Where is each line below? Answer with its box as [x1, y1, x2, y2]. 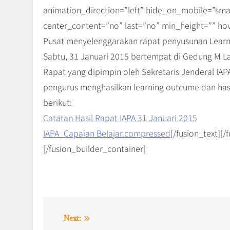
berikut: [43, 95, 72, 108]
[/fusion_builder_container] [43, 142, 146, 155]
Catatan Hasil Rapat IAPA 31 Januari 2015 [43, 111, 197, 124]
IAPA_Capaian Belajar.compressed [43, 126, 170, 139]
